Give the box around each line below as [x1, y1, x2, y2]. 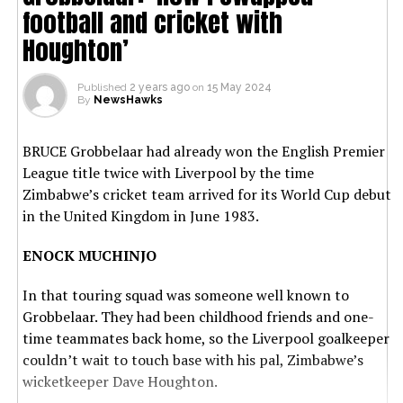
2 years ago [129, 80, 190, 94]
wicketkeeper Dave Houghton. [22, 371, 218, 391]
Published [76, 80, 127, 94]
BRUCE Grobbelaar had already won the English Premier [22, 140, 385, 161]
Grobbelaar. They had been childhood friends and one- [22, 306, 374, 327]
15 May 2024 [206, 80, 272, 94]
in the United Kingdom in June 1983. [22, 205, 259, 226]
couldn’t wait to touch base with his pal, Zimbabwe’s [22, 349, 363, 370]
